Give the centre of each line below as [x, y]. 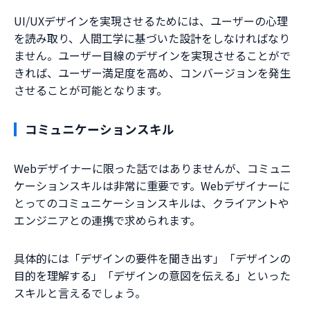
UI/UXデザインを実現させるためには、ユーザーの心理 [151, 21]
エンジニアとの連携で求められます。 [107, 220]
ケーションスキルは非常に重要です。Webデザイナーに [152, 186]
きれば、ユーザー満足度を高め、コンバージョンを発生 [152, 73]
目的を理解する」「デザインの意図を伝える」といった [152, 276]
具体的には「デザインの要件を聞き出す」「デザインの [152, 258]
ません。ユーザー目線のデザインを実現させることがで [152, 56]
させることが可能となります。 [91, 90]
